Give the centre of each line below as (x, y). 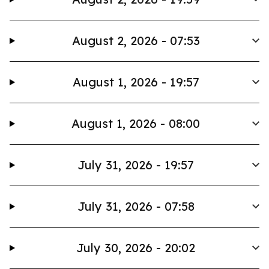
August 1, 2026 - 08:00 (136, 123)
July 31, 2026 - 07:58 (136, 206)
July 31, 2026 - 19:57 (136, 165)
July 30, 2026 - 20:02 (136, 248)
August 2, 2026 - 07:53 (136, 41)
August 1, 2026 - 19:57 (136, 82)
